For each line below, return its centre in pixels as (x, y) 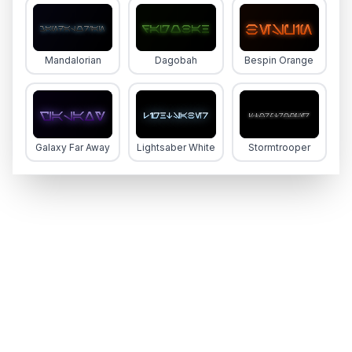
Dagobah (176, 60)
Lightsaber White (176, 148)
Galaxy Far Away (73, 148)
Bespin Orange (279, 60)
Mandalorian (73, 60)
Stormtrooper (279, 148)
